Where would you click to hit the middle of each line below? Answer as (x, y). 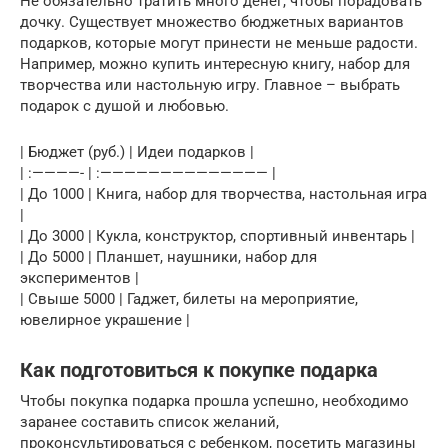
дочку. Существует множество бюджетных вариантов (212, 21)
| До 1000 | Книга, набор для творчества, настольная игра (223, 193)
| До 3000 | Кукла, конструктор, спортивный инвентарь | (217, 235)
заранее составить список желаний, (149, 421)
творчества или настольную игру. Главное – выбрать (210, 84)
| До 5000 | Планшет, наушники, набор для (168, 256)
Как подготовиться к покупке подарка (199, 371)
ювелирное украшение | (105, 319)
